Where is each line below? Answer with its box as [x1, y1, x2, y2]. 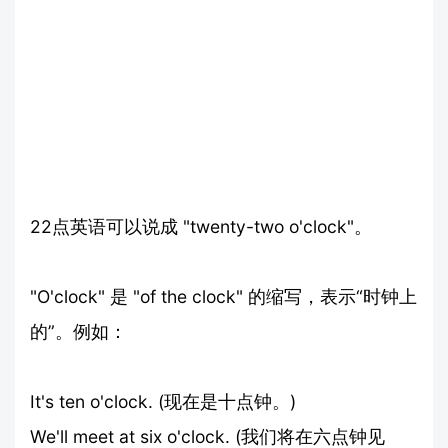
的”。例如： [30, 320, 127, 342]
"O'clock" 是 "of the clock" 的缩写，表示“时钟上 [30, 285, 417, 307]
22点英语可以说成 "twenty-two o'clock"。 [30, 215, 372, 237]
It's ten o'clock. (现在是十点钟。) [30, 390, 296, 412]
